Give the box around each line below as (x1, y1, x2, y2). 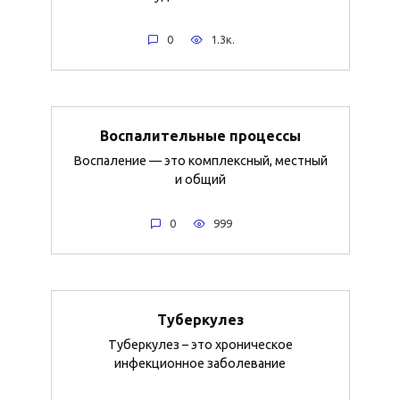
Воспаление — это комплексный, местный (72, 154, 328, 169)
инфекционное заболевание (114, 356, 286, 371)
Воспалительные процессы (99, 127, 301, 144)
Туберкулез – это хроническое (107, 337, 293, 353)
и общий (174, 172, 226, 187)
